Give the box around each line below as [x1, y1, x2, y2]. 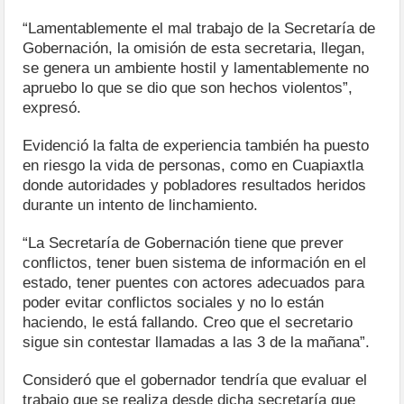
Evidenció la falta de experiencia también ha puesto [23, 136, 370, 154]
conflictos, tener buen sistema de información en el [23, 253, 367, 271]
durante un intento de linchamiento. [23, 196, 259, 214]
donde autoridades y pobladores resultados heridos [23, 176, 367, 194]
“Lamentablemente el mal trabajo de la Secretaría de [23, 19, 376, 37]
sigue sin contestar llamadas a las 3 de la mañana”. [23, 333, 371, 351]
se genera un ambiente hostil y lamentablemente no [23, 59, 370, 77]
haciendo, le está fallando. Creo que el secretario [23, 313, 353, 331]
